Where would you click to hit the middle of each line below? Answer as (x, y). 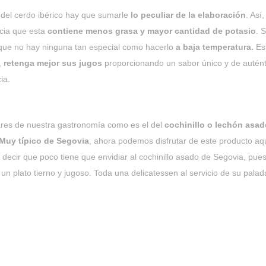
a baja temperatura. (215, 47)
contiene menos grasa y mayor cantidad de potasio (152, 31)
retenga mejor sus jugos (53, 63)
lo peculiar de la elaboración (187, 15)
